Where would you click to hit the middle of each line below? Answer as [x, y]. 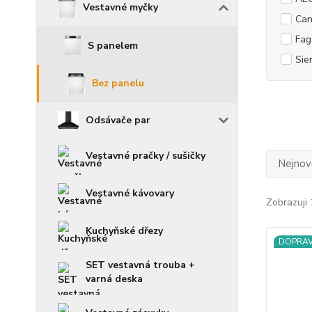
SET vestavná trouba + [140, 265]
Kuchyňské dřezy [124, 231]
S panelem [113, 46]
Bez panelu [118, 84]
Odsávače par [118, 120]
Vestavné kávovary [130, 194]
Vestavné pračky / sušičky [146, 156]
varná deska [114, 279]
